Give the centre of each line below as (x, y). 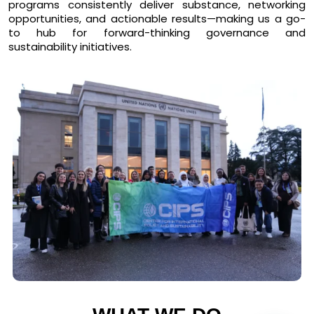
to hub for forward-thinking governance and (157, 33)
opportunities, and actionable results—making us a (147, 19)
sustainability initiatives (69, 47)
